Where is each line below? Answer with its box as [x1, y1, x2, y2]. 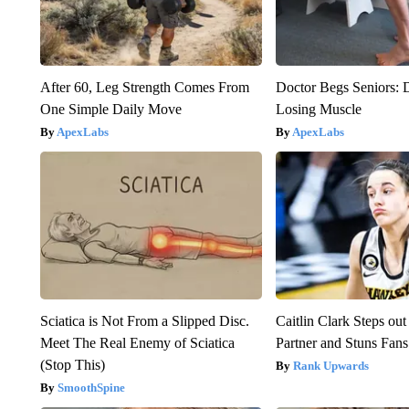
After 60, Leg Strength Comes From [39, 79, 249, 96]
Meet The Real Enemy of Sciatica [39, 335, 235, 351]
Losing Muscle [276, 101, 362, 118]
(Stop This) [39, 357, 105, 373]
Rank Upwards [293, 359, 370, 373]
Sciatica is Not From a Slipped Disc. [39, 313, 249, 330]
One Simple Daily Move [39, 101, 182, 118]
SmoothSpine [57, 381, 125, 395]
